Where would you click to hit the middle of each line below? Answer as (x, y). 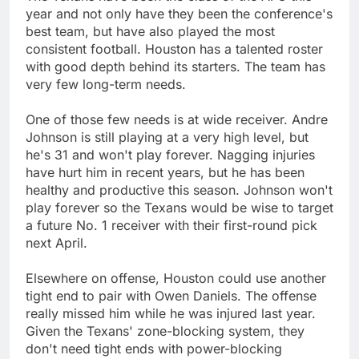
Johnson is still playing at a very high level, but (167, 137)
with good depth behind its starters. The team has (175, 66)
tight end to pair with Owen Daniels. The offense (171, 295)
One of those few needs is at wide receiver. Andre (177, 119)
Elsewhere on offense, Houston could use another (176, 278)
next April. (56, 242)
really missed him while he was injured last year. (171, 313)
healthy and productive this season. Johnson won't (179, 190)
